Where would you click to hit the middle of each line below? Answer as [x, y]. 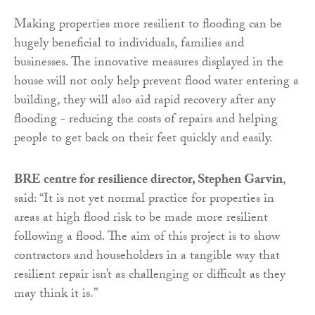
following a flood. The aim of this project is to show [147, 238]
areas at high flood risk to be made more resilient [141, 219]
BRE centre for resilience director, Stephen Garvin [148, 181]
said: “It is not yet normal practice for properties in [144, 200]
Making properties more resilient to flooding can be [148, 25]
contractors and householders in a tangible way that [147, 257]
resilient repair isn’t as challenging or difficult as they [150, 276]
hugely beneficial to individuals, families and [129, 44]
